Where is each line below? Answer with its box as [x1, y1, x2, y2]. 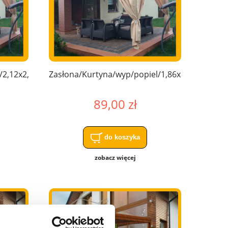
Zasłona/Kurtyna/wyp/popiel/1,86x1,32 [49, 68, 196, 80]
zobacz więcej [94, 153, 136, 162]
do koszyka [104, 133, 140, 141]
